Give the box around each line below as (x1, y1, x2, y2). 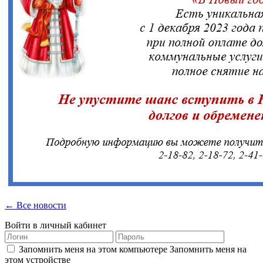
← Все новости (5, 200, 66, 210)
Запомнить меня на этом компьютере (19, 244, 167, 254)
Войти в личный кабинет (5, 220, 106, 230)
